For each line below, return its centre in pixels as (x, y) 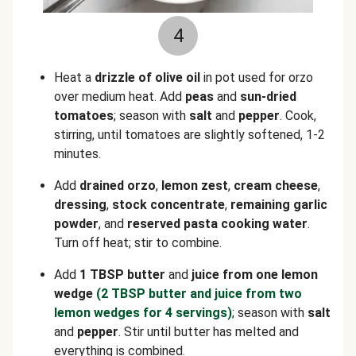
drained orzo (118, 186)
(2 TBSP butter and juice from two (199, 294)
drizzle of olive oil (147, 77)
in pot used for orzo (257, 77)
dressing (80, 205)
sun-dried (268, 97)
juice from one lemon (255, 275)
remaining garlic (279, 205)
